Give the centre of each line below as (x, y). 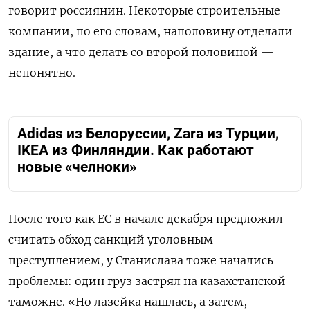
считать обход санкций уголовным (111, 239)
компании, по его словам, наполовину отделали (151, 31)
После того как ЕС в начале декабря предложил (146, 218)
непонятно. (42, 73)
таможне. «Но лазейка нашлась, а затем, (128, 301)
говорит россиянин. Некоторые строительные (144, 11)
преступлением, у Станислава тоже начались (141, 260)
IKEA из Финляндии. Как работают (136, 151)
